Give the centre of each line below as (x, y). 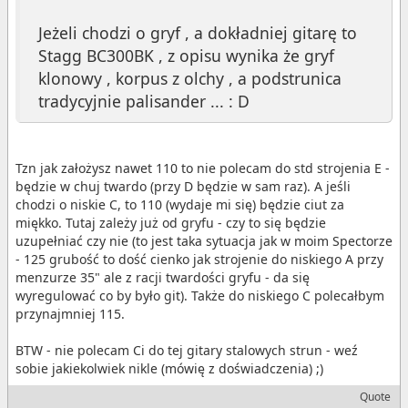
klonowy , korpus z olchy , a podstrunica (190, 78)
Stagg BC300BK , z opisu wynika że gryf (186, 55)
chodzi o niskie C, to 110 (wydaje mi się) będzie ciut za (180, 204)
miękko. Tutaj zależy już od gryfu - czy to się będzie (171, 222)
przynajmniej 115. (70, 313)
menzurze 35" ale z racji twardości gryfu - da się (163, 277)
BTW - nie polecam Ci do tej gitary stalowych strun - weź (187, 350)
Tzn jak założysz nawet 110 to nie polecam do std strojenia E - (203, 168)
